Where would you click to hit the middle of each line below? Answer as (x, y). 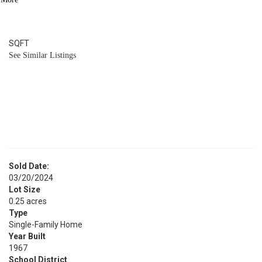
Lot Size (25, 189)
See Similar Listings (42, 55)
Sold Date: (29, 166)
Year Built (27, 236)
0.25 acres (28, 201)
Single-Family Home (46, 225)
